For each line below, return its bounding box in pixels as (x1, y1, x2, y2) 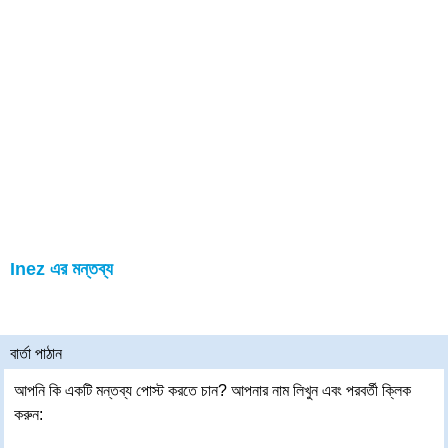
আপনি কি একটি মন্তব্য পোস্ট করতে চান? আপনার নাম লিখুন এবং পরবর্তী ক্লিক (14, 382, 411, 399)
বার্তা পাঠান (10, 345, 62, 362)
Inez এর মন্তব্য (10, 259, 113, 279)
